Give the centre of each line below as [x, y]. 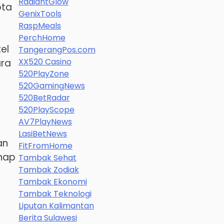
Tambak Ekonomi [52, 182]
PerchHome [42, 38]
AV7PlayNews [45, 122]
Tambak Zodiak [48, 170]
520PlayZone [43, 74]
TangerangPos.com [57, 50]
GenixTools [40, 14]
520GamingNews [51, 86]
